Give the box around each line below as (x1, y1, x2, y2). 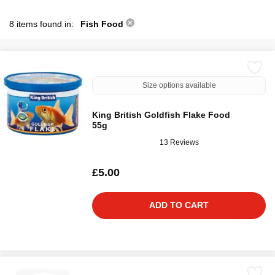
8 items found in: (9, 19, 76, 29)
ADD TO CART (149, 200, 209, 210)
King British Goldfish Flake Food (92, 110, 230, 120)
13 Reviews (160, 137, 199, 147)
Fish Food (80, 19, 126, 29)
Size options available (142, 81, 216, 90)
